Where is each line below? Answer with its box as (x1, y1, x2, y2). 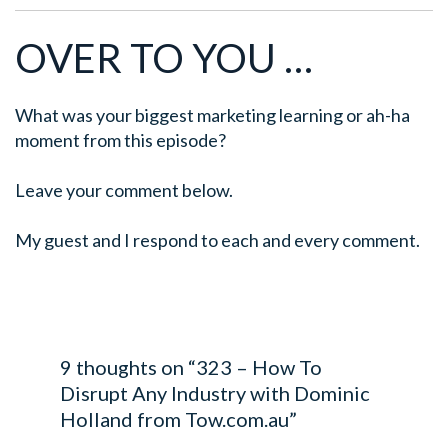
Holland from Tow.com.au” (59, 406, 297, 431)
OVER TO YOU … (15, 33, 313, 82)
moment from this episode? (15, 128, 226, 151)
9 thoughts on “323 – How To (59, 354, 322, 379)
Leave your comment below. (15, 178, 233, 201)
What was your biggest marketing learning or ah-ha (15, 103, 410, 126)
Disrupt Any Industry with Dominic (59, 380, 370, 405)
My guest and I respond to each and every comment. (15, 228, 420, 251)
